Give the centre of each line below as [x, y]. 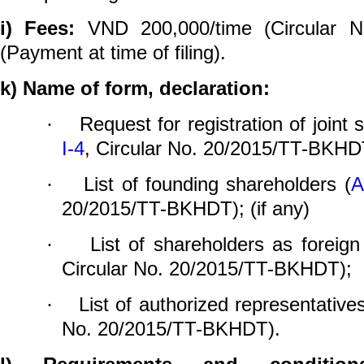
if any [279, 208]
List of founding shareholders [210, 184]
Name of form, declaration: [146, 88]
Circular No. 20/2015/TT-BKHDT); [206, 268]
